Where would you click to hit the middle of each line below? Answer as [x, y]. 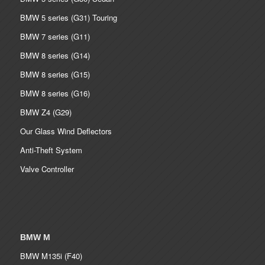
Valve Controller [47, 169]
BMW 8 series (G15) [55, 75]
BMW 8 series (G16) [55, 93]
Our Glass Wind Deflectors [66, 131]
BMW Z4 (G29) [46, 112]
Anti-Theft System [51, 150]
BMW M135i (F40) [51, 256]
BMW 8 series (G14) [55, 56]
